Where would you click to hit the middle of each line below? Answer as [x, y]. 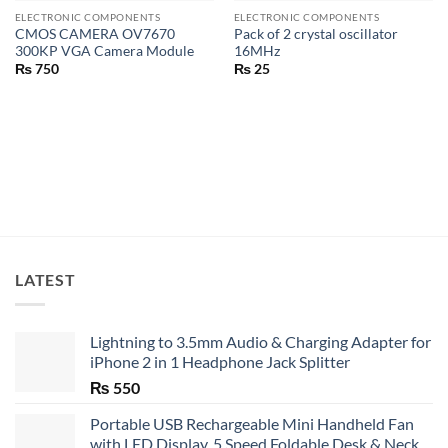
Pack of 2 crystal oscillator [315, 34]
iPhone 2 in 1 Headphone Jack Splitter [220, 361]
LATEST [45, 279]
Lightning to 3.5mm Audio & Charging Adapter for [260, 341]
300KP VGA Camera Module [104, 51]
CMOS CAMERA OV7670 [94, 34]
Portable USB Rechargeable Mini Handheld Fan [252, 423]
